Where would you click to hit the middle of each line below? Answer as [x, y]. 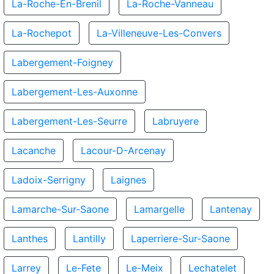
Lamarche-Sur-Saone [60, 209]
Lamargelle [159, 209]
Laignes [128, 180]
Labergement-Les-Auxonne [75, 92]
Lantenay [231, 209]
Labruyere [176, 121]
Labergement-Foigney [62, 62]
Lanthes [30, 239]
